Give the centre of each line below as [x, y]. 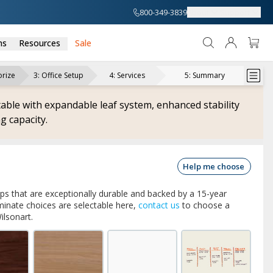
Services [131, 75]
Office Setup [62, 75]
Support [235, 12]
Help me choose [214, 166]
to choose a [205, 205]
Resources [39, 43]
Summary [209, 75]
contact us [159, 205]
